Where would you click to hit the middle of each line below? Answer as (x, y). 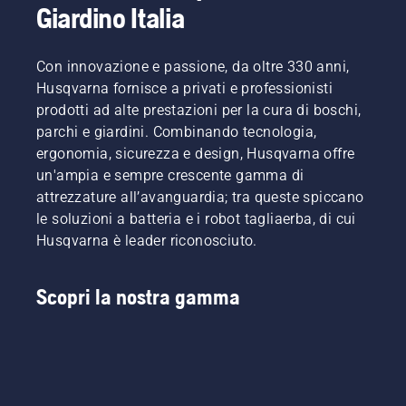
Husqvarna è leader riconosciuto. (147, 240)
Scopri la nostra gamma (138, 296)
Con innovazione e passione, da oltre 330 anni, (193, 66)
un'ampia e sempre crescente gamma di (170, 175)
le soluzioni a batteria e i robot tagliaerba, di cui (196, 218)
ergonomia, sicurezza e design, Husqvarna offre (196, 153)
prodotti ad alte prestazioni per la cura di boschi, (199, 110)
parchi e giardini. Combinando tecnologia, (177, 131)
